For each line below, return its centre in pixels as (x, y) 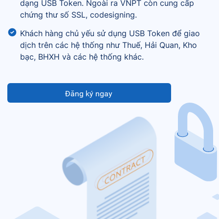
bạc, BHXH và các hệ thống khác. (82, 57)
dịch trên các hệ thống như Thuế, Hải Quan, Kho (109, 45)
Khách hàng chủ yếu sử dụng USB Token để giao (110, 33)
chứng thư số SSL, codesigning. (78, 15)
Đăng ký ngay (88, 94)
